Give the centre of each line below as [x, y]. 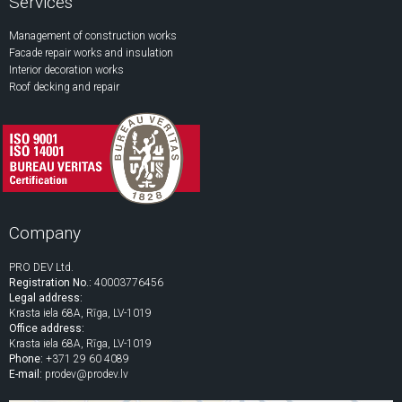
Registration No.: [50, 283]
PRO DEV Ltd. [41, 268]
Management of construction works [93, 36]
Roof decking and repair [64, 87]
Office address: [47, 329]
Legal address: [46, 298]
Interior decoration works [66, 70]
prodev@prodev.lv [85, 375]
